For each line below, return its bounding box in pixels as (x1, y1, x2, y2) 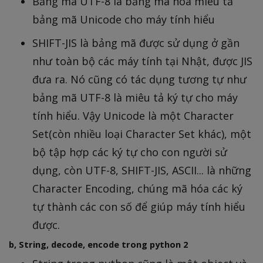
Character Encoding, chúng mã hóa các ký (32, 181, 242, 196)
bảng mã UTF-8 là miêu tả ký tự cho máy (32, 90, 238, 105)
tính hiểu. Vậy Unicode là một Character (32, 109, 234, 123)
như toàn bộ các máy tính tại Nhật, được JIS (32, 54, 252, 69)
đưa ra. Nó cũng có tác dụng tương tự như (32, 72, 247, 87)
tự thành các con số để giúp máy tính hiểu (32, 200, 245, 214)
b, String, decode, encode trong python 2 (9, 239, 188, 251)
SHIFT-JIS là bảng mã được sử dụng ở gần (32, 36, 240, 50)
